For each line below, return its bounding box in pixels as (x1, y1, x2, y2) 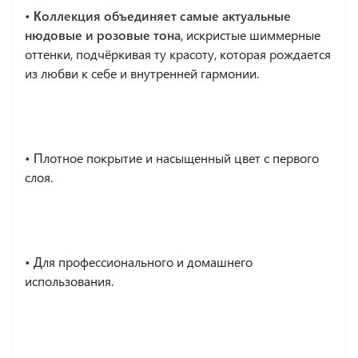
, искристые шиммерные (181, 26, 320, 43)
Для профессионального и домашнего (34, 253, 253, 270)
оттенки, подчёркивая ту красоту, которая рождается (25, 45, 331, 62)
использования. (25, 272, 113, 289)
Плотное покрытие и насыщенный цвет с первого (34, 149, 319, 166)
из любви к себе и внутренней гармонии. (25, 64, 259, 82)
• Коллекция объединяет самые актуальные (25, 6, 291, 24)
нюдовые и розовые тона (25, 26, 181, 43)
